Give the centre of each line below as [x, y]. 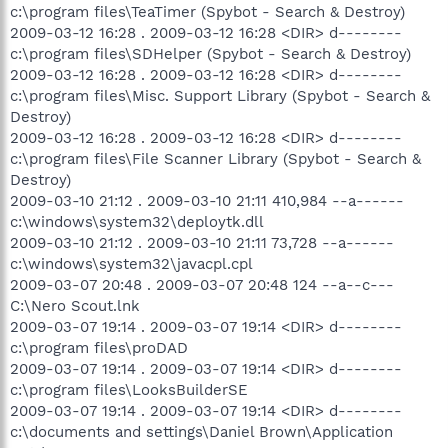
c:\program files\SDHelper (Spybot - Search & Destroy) [210, 53]
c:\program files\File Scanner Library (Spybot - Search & [215, 158]
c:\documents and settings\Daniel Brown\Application [201, 431]
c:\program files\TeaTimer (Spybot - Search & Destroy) [207, 11]
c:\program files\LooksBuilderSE [129, 389]
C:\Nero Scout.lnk [75, 305]
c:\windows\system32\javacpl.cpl [131, 263]
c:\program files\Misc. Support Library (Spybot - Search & [220, 95]
